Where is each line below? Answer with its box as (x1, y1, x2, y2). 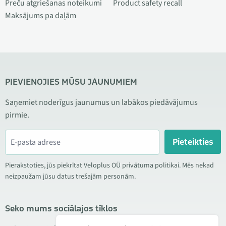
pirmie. (5, 109, 29, 121)
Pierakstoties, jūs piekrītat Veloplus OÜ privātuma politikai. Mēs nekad (5, 160, 214, 171)
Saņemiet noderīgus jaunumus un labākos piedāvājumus (5, 97, 198, 108)
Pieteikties (172, 137, 213, 147)
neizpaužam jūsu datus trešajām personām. (5, 172, 136, 182)
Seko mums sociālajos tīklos (5, 203, 118, 213)
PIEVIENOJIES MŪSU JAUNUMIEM (5, 77, 137, 87)
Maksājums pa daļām (5, 10, 76, 21)
